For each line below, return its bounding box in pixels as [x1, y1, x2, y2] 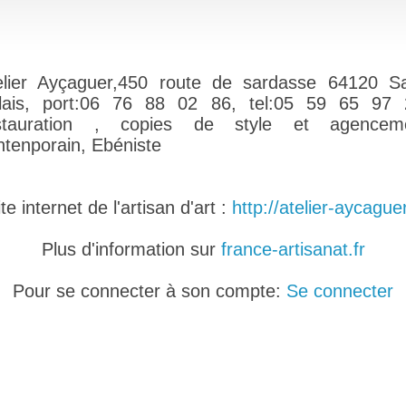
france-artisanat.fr [220, 239, 365, 259]
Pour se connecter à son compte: [13, 281, 286, 301]
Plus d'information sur [41, 239, 221, 259]
